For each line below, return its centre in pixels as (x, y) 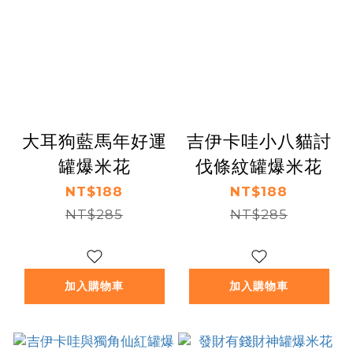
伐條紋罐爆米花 (259, 166)
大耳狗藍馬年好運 (94, 141)
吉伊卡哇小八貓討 (259, 141)
